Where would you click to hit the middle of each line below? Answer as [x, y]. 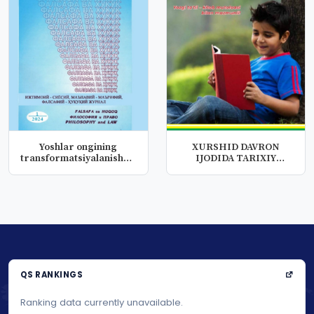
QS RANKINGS [52, 274]
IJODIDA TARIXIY [235, 158]
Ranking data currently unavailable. [102, 302]
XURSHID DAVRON [235, 147]
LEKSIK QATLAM [255, 170]
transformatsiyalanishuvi [78, 158]
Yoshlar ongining [78, 147]
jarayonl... [78, 170]
